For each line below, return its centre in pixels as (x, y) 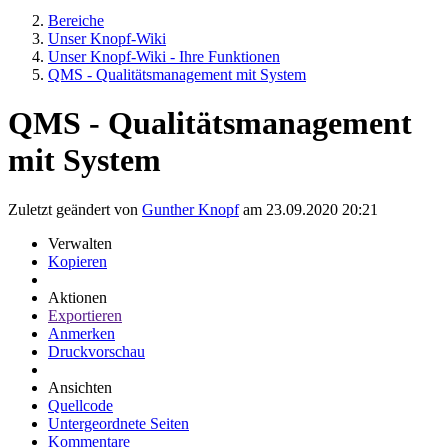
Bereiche (76, 20)
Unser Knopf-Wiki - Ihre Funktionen (164, 56)
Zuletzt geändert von (75, 209)
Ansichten (80, 387)
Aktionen (77, 297)
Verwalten (80, 243)
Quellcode (80, 405)
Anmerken (81, 333)
